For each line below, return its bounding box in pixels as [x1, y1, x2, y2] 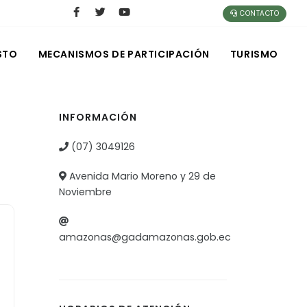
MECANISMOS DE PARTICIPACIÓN [38, 47, 210, 61]
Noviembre [59, 185, 112, 199]
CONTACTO [237, 8, 279, 19]
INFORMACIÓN [59, 110, 137, 124]
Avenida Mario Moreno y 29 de [66, 169, 216, 183]
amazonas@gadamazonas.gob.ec [59, 230, 231, 244]
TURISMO [230, 47, 278, 61]
